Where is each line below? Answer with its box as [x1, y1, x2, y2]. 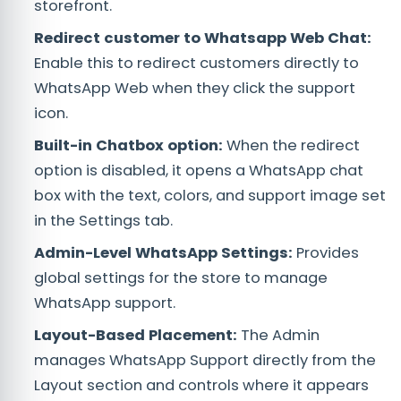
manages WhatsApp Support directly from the [34, 349, 376, 371]
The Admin [241, 324, 320, 346]
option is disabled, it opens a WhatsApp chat [34, 159, 363, 181]
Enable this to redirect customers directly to [34, 52, 359, 73]
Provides [296, 242, 359, 263]
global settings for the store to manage [34, 267, 328, 288]
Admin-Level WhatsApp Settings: [34, 242, 296, 263]
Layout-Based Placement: [34, 324, 241, 346]
